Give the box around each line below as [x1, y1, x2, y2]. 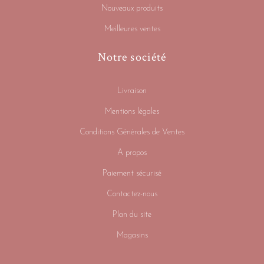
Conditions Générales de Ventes [80, 128, 184, 137]
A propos [117, 148, 147, 158]
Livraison [117, 87, 147, 96]
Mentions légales [105, 107, 159, 117]
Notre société [97, 49, 167, 65]
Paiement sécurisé [103, 169, 161, 179]
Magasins [116, 231, 148, 240]
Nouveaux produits [101, 4, 163, 14]
